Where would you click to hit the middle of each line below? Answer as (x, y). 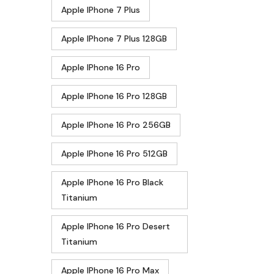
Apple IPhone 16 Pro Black (112, 182)
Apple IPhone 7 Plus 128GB (114, 38)
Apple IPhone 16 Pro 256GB (116, 124)
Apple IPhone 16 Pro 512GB (114, 153)
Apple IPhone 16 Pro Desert (116, 226)
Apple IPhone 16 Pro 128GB (114, 96)
